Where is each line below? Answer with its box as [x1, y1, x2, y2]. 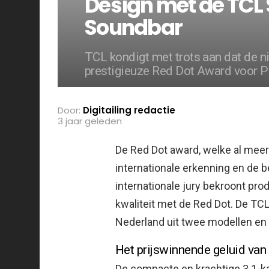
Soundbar [85, 12, 182, 42]
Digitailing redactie [83, 103, 175, 116]
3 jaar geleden [58, 114, 122, 127]
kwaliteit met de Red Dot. [115, 197, 235, 210]
